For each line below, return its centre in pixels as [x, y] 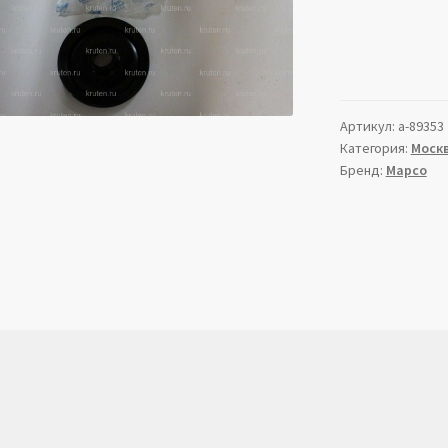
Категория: [375, 148]
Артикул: [368, 126]
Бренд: [362, 170]
